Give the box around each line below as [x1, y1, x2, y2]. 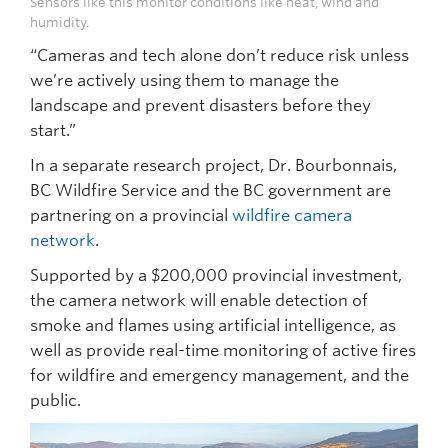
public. [30, 390, 81, 410]
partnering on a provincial [30, 205, 232, 225]
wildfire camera [232, 205, 352, 225]
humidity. [30, 14, 89, 30]
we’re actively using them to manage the [30, 70, 339, 90]
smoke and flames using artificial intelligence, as [30, 315, 396, 335]
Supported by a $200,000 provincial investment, [30, 265, 402, 285]
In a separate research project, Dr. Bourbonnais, [30, 155, 397, 175]
